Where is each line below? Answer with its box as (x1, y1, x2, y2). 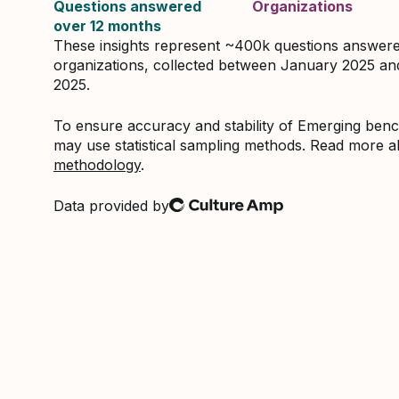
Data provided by (53, 197, 169, 215)
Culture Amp (53, 205, 139, 224)
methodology (53, 156, 141, 174)
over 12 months (53, 17, 161, 35)
